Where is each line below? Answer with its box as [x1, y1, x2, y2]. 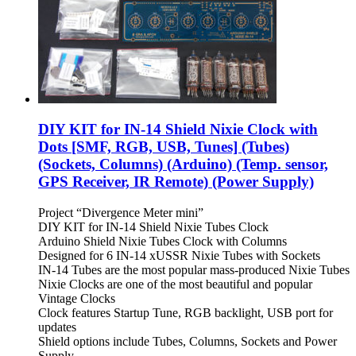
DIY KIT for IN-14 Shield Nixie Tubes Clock [38, 220, 269, 234]
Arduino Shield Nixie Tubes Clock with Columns [38, 234, 287, 249]
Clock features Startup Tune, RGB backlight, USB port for [38, 306, 333, 320]
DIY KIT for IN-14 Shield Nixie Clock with [38, 121, 318, 138]
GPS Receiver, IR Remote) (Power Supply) [38, 173, 314, 191]
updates [38, 320, 76, 335]
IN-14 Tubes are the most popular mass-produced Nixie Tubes [38, 263, 350, 277]
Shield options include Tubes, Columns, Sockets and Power [38, 335, 337, 349]
